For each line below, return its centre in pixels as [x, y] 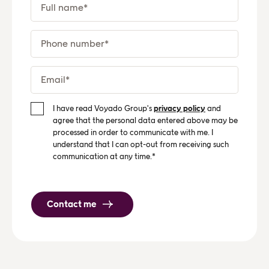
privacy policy [180, 108]
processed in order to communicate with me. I [133, 132]
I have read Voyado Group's [103, 108]
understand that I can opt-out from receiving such [141, 144]
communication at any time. [102, 156]
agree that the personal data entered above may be [145, 120]
